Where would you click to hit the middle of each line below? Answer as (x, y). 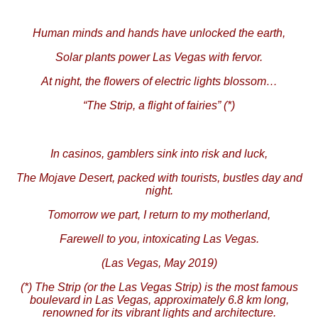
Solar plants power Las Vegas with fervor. (159, 57)
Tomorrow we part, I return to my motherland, (159, 214)
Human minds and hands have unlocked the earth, (159, 33)
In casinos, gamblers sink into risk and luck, (159, 153)
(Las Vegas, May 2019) (159, 263)
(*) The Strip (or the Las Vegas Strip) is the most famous (159, 287)
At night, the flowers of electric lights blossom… (159, 81)
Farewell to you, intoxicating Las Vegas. (159, 238)
